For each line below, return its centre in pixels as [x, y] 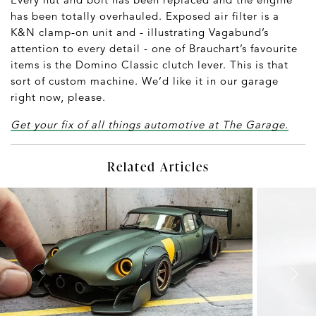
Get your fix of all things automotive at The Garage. [150, 124]
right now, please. [58, 97]
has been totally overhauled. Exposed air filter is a [145, 16]
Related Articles [158, 166]
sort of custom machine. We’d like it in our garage [145, 80]
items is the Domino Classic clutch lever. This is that [150, 64]
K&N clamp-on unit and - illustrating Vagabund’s [140, 32]
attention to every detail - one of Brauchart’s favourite [154, 48]
